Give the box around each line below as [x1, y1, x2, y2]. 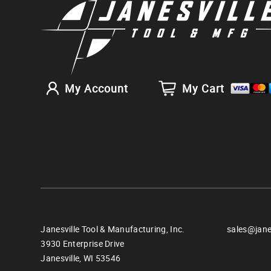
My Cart [182, 81, 225, 96]
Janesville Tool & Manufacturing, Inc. [41, 223, 185, 235]
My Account [65, 81, 129, 96]
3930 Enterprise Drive [41, 238, 125, 250]
